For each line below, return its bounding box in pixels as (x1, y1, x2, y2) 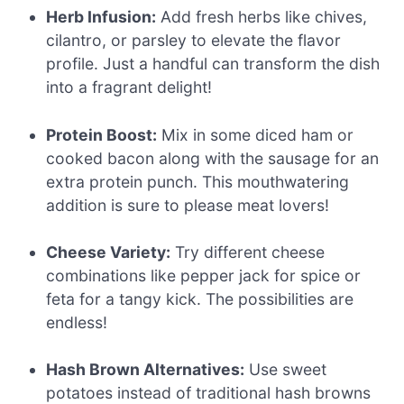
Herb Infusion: (46, 7, 157, 27)
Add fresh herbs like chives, (156, 7, 368, 27)
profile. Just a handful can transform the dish (46, 54, 381, 74)
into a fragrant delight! (46, 78, 213, 97)
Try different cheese (170, 242, 326, 262)
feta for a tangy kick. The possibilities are (46, 289, 354, 308)
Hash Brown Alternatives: (46, 360, 245, 380)
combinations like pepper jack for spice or (46, 265, 362, 285)
